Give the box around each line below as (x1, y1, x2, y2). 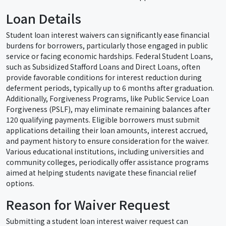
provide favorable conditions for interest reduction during (6, 72, 202, 82)
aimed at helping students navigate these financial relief (6, 167, 196, 178)
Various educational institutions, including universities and (6, 146, 204, 156)
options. (6, 178, 34, 188)
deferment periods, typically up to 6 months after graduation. (6, 82, 214, 93)
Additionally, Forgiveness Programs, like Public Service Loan (6, 93, 209, 103)
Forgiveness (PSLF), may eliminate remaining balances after (6, 103, 210, 114)
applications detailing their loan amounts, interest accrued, (6, 125, 208, 135)
